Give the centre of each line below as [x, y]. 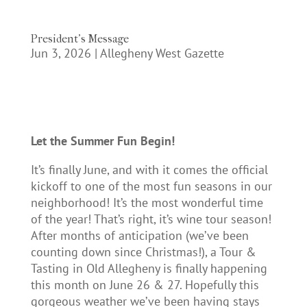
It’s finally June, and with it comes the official [149, 170]
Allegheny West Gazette [162, 53]
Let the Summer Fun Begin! [102, 141]
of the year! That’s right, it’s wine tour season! [151, 219]
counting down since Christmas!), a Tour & [143, 252]
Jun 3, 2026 [61, 53]
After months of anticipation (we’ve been [139, 236]
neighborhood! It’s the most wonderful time [147, 203]
